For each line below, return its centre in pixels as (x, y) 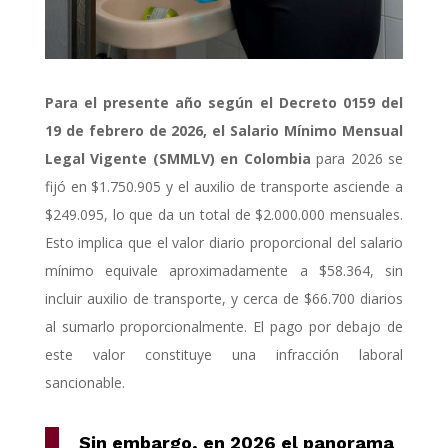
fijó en (65, 187)
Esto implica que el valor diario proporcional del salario (224, 243)
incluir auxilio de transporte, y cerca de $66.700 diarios (224, 299)
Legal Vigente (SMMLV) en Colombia (177, 159)
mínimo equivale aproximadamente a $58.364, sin (224, 271)
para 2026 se (357, 159)
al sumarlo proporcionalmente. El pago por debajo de (224, 327)
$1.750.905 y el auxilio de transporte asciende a (247, 187)
